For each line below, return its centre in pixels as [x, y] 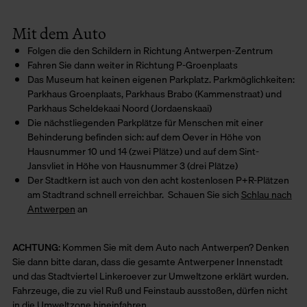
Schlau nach [266, 195]
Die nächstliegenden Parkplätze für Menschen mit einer [145, 123]
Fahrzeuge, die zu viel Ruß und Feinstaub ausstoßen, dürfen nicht [150, 291]
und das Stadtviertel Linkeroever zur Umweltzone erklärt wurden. [150, 276]
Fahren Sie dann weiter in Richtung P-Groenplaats [132, 65]
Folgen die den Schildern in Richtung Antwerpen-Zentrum [150, 51]
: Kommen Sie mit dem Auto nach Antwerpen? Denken [174, 247]
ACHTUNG [35, 247]
